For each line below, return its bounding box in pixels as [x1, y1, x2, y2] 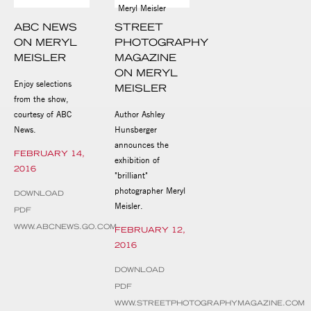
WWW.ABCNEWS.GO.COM [14, 222, 117, 232]
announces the [114, 139, 169, 151]
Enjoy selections [14, 78, 72, 90]
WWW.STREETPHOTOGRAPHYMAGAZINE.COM [114, 299, 305, 308]
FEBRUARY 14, [14, 149, 85, 159]
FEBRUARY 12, [114, 225, 185, 235]
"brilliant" [114, 169, 148, 181]
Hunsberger [114, 124, 157, 135]
